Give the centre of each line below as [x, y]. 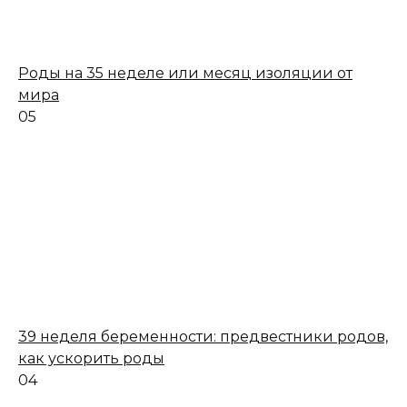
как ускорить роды [91, 358]
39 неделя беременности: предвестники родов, [203, 337]
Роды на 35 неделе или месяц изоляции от [185, 73]
